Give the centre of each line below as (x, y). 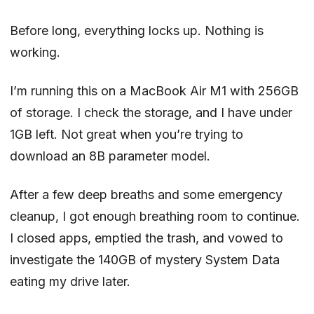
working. (35, 52)
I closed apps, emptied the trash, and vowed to (146, 238)
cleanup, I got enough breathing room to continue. (155, 216)
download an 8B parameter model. (110, 156)
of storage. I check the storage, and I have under (151, 112)
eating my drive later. (70, 281)
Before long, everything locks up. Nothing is (137, 30)
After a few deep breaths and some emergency (146, 194)
